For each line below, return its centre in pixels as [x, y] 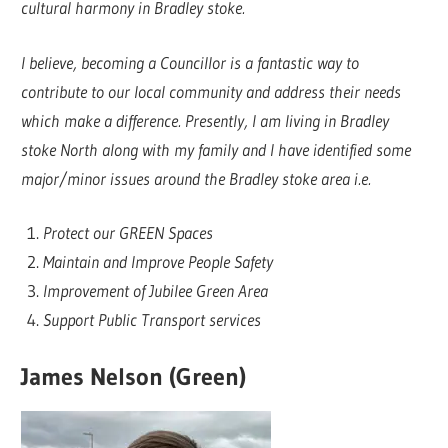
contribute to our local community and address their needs [211, 91]
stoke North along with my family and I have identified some [216, 149]
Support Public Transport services [151, 320]
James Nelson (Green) [134, 376]
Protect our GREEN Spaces [127, 233]
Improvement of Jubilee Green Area [155, 291]
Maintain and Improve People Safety [157, 262]
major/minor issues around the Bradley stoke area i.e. [196, 178]
